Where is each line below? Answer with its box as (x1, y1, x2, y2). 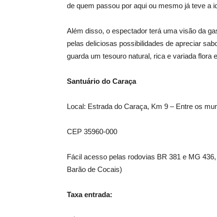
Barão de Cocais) (67, 165, 122, 173)
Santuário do (67, 77, 112, 85)
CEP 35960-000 (67, 127, 117, 136)
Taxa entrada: (67, 190, 112, 199)
